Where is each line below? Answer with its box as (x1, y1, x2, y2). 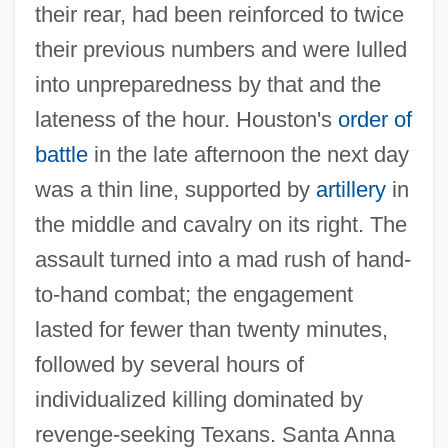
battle (34, 142, 88, 168)
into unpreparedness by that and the (34, 72, 381, 98)
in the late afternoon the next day (87, 142, 409, 168)
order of (337, 107, 412, 133)
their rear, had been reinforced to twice (34, 2, 404, 28)
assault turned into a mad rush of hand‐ (34, 247, 411, 273)
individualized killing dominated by (34, 387, 363, 413)
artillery (315, 177, 386, 203)
